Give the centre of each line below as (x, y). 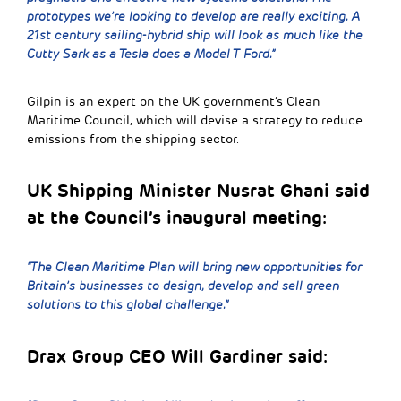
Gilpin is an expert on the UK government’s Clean (174, 101)
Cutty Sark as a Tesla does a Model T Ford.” (151, 54)
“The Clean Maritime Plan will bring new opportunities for (194, 267)
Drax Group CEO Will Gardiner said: (177, 356)
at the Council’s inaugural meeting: (177, 217)
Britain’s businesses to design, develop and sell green (183, 286)
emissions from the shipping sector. (133, 139)
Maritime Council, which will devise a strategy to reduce (195, 120)
